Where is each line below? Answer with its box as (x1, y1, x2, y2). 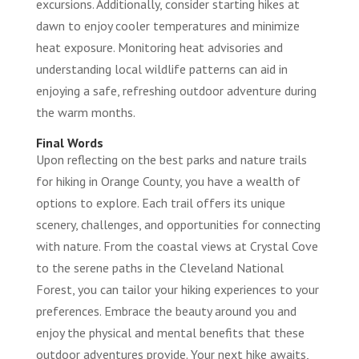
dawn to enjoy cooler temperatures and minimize (35, 17, 300, 34)
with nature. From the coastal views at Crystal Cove (35, 237, 318, 254)
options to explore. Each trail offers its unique (35, 194, 285, 211)
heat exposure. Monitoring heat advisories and (35, 38, 283, 55)
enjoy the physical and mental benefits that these (35, 324, 305, 341)
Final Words (35, 134, 103, 151)
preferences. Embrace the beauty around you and (35, 302, 296, 319)
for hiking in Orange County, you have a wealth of (35, 172, 301, 189)
